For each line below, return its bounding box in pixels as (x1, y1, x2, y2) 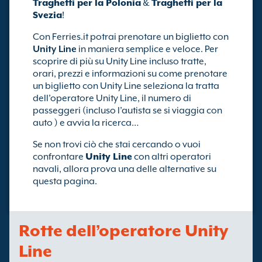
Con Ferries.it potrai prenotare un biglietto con (33, 32, 229, 42)
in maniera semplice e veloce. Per (77, 44, 218, 54)
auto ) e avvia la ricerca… (33, 118, 139, 128)
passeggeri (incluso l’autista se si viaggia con (33, 105, 222, 116)
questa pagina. (33, 176, 97, 187)
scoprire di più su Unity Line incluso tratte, (33, 56, 206, 67)
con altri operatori (132, 151, 211, 162)
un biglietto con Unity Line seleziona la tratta (33, 81, 219, 91)
